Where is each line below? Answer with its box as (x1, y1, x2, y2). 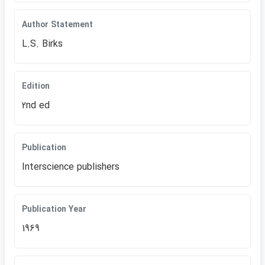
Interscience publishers (22, 160, 119, 174)
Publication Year (22, 203, 86, 216)
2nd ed (22, 98, 50, 113)
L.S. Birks (22, 37, 63, 51)
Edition (22, 80, 50, 93)
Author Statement (22, 18, 93, 31)
